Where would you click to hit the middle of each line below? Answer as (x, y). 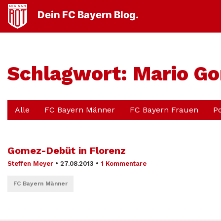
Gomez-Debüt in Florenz (67, 150)
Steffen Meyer (30, 164)
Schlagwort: (70, 74)
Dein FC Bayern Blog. (88, 15)
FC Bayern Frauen (164, 110)
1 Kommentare (124, 164)
